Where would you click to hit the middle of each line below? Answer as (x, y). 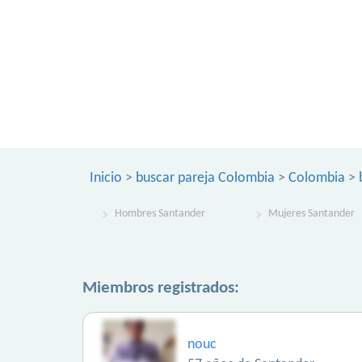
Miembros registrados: (161, 288)
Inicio (106, 178)
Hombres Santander (160, 214)
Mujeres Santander (311, 214)
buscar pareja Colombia (205, 178)
